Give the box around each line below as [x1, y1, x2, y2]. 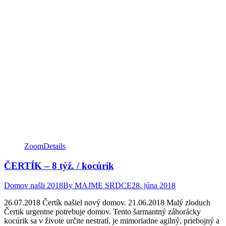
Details [43, 142, 66, 151]
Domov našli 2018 [4, 181, 63, 190]
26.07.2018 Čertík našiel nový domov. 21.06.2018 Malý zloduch [4, 198, 210, 207]
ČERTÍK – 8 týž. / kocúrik [4, 160, 114, 171]
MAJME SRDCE [75, 181, 132, 190]
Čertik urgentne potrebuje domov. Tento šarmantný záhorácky [4, 207, 201, 216]
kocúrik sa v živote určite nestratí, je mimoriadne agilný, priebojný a [4, 216, 219, 225]
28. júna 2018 [132, 181, 176, 190]
